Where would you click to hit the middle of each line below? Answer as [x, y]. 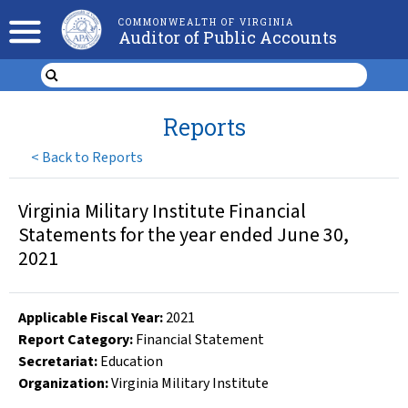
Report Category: [76, 340]
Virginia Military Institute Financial [162, 212]
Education [132, 362]
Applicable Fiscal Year [89, 318]
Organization [61, 383]
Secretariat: [58, 362]
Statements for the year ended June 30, [184, 235]
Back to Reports [93, 157]
